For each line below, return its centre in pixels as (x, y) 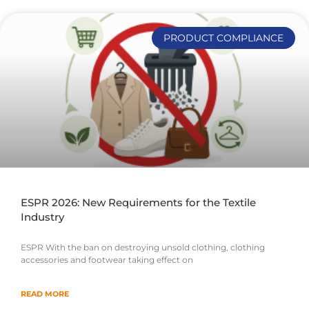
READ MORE (45, 294)
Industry (42, 217)
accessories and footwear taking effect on (107, 260)
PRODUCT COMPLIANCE (224, 38)
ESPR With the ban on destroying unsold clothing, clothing (143, 248)
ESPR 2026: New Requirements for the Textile (138, 203)
